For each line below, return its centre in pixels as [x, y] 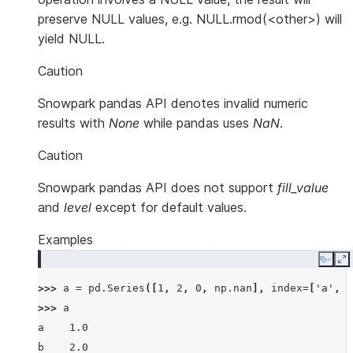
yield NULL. [71, 39]
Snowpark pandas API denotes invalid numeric [173, 103]
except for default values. [169, 207]
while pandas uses [196, 123]
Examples [65, 240]
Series [126, 288]
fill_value [303, 188]
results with [73, 123]
